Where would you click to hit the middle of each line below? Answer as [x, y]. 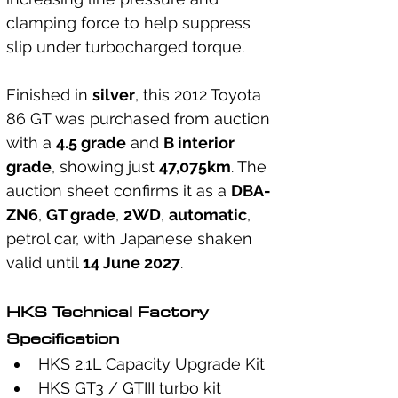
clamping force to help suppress [131, 23]
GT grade [81, 215]
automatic [208, 215]
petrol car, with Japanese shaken [131, 239]
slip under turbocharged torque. [125, 47]
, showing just [105, 167]
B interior [201, 143]
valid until [44, 263]
